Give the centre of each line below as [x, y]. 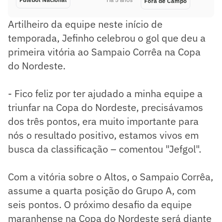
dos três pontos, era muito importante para [103, 121]
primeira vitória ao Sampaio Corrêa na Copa [104, 52]
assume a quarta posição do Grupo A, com [102, 191]
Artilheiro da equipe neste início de [85, 24]
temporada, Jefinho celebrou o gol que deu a [107, 38]
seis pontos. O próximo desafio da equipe [100, 205]
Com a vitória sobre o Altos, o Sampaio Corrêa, [111, 177]
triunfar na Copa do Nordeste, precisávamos [106, 108]
